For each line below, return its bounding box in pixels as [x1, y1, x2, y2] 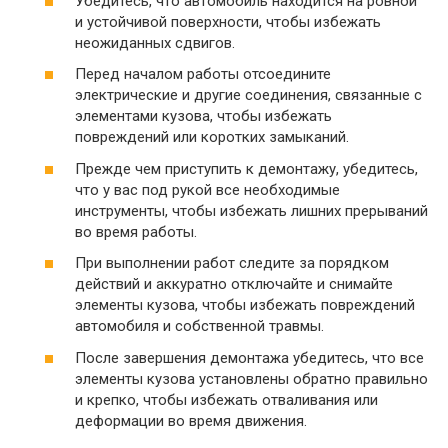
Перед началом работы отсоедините [75, 65, 331, 83]
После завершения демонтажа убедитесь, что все [75, 348, 424, 367]
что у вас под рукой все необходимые [75, 180, 340, 199]
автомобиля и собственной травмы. [75, 317, 324, 335]
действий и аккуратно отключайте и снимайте [75, 275, 393, 293]
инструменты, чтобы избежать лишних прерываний [75, 201, 428, 220]
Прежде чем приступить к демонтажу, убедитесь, [75, 159, 418, 178]
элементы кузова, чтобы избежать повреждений [75, 296, 415, 314]
